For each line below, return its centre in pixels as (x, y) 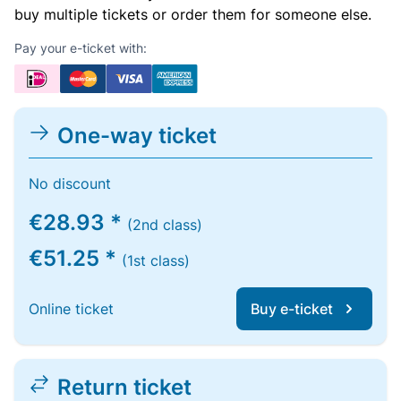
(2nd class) (165, 225)
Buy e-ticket (292, 309)
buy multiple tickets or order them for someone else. (193, 14)
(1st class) (156, 260)
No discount (70, 183)
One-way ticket (137, 136)
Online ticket (71, 309)
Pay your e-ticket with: (81, 48)
